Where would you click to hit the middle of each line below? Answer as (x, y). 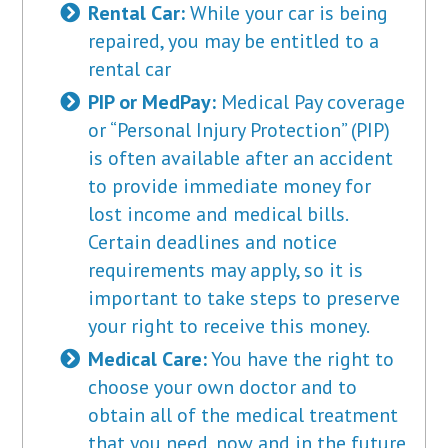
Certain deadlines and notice (213, 242)
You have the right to (301, 359)
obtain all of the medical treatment (243, 415)
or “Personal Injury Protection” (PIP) (239, 130)
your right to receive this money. (229, 326)
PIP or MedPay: (152, 102)
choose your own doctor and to (223, 387)
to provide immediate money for (230, 186)
